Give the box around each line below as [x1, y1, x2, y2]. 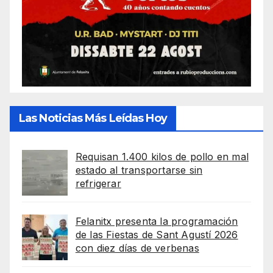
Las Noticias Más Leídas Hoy [19, 111, 167, 125]
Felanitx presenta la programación [75, 214, 238, 227]
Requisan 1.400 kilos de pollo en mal [75, 150, 249, 163]
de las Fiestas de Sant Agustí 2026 [75, 228, 238, 241]
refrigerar [75, 177, 121, 190]
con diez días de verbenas [75, 241, 199, 254]
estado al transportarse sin [75, 163, 203, 176]
